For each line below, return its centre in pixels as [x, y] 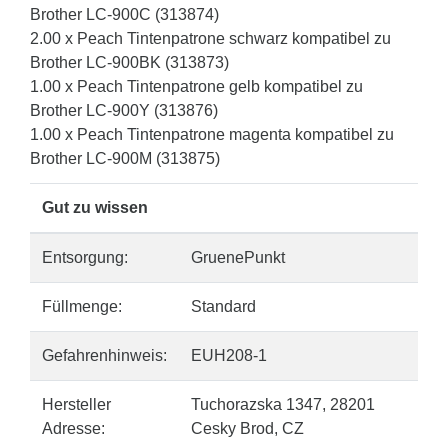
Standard [223, 306]
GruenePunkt [238, 257]
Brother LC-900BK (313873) [129, 62]
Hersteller [76, 404]
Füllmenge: [82, 306]
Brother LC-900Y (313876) [124, 110]
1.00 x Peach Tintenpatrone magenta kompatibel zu [212, 134]
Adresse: [73, 428]
